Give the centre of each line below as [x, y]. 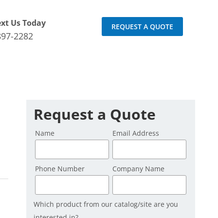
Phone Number [60, 169]
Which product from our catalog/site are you [106, 204]
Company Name [138, 169]
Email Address [136, 133]
